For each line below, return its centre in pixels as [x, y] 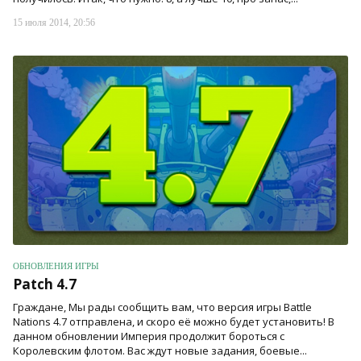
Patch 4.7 [45, 284]
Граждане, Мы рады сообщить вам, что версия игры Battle [162, 307]
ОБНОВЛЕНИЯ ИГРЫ [56, 266]
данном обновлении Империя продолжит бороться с [149, 336]
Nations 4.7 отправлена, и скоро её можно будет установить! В [174, 321]
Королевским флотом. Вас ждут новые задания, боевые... [160, 350]
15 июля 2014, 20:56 [54, 23]
